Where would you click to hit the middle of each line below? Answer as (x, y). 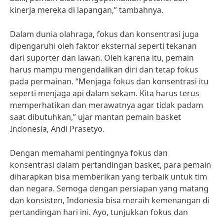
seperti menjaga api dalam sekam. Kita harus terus (105, 93)
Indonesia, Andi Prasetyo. (57, 129)
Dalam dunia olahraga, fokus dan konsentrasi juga (104, 34)
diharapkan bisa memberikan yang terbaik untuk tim (109, 177)
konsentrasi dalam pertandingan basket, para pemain (110, 165)
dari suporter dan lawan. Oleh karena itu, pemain (102, 58)
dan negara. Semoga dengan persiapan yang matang (109, 188)
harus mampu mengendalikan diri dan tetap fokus (104, 70)
